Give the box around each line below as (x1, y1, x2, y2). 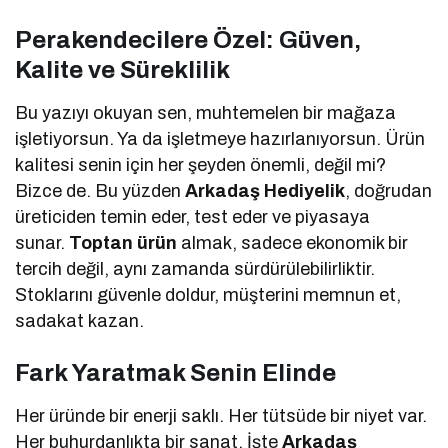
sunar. (15, 232, 70, 253)
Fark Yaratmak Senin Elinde (15, 359, 336, 386)
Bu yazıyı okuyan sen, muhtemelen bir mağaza (15, 102, 397, 123)
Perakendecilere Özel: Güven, (15, 26, 361, 53)
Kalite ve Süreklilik (15, 56, 230, 83)
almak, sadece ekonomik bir (177, 232, 409, 253)
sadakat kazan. (15, 310, 145, 331)
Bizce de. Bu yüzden (15, 180, 186, 201)
